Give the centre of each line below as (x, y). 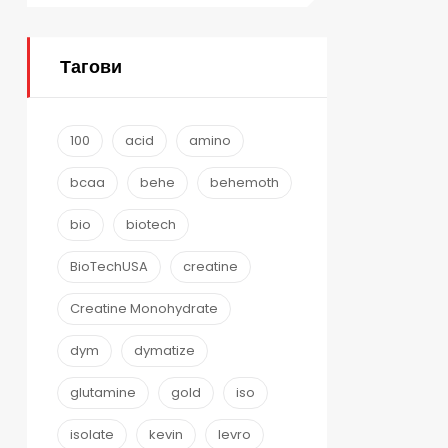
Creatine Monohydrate (144, 308)
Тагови (91, 67)
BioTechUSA (109, 266)
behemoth (244, 182)
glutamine (103, 392)
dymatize (164, 350)
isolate (92, 434)
